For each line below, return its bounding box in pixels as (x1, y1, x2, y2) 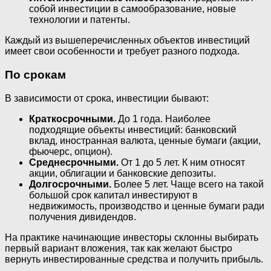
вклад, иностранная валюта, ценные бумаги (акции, (29, 135, 261, 146)
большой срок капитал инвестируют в (29, 189, 198, 200)
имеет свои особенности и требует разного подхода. (5, 46, 240, 57)
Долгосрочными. (29, 178, 111, 189)
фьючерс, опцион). (29, 146, 113, 157)
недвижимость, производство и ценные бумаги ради (29, 200, 264, 211)
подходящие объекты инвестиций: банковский (29, 124, 237, 135)
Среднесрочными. (29, 157, 119, 168)
